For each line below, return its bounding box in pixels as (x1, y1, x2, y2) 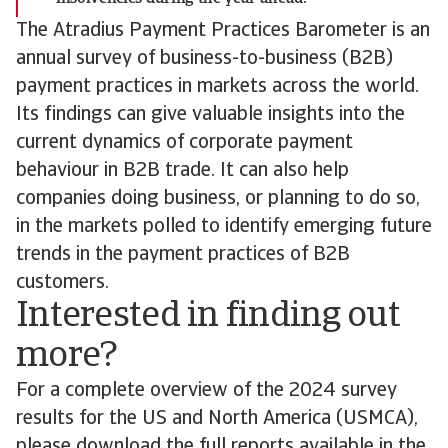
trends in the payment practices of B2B (16, 244, 350, 265)
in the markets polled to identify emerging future (16, 216, 432, 237)
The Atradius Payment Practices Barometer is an (16, 20, 430, 41)
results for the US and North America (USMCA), (16, 408, 418, 429)
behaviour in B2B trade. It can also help (16, 160, 349, 181)
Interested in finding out (16, 298, 400, 335)
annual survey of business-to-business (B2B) (16, 48, 393, 69)
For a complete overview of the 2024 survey (16, 380, 397, 401)
